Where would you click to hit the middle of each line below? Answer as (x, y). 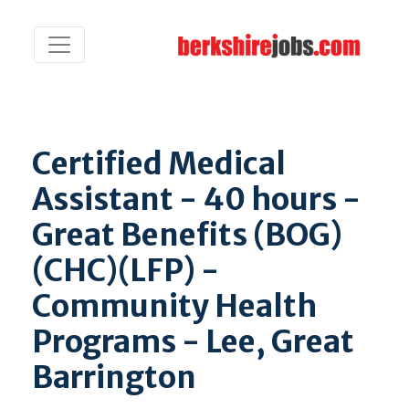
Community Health (174, 306)
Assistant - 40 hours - (196, 199)
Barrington (114, 377)
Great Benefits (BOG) (187, 235)
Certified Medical (159, 163)
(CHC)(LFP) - (126, 270)
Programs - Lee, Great (193, 341)
